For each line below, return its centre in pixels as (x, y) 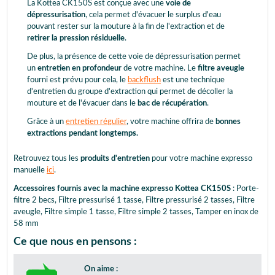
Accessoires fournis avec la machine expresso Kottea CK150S (123, 189)
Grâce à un (46, 122)
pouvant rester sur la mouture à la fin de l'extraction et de (126, 27)
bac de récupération (172, 104)
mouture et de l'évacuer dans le (82, 104)
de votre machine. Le (161, 69)
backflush (144, 80)
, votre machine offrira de (171, 122)
